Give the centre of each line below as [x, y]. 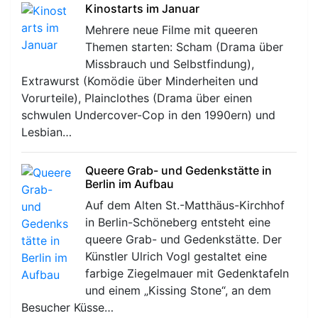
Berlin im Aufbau [130, 183]
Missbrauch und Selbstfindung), [170, 64]
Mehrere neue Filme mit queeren [171, 29]
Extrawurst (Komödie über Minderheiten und [140, 81]
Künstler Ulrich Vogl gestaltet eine [176, 256]
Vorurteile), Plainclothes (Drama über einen [137, 98]
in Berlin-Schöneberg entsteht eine [178, 222]
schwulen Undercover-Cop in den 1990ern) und [148, 115]
